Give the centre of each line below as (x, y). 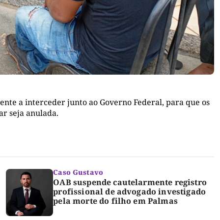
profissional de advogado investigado (130, 192)
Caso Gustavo (78, 172)
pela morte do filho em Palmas (115, 201)
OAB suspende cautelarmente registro (130, 182)
